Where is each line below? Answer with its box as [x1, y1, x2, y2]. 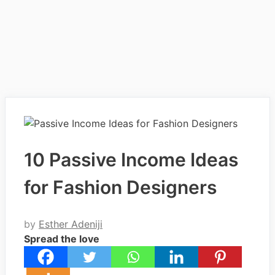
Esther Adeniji [39, 218, 103, 231]
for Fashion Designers [24, 176, 217, 199]
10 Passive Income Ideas [24, 149, 238, 171]
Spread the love [24, 233, 99, 246]
